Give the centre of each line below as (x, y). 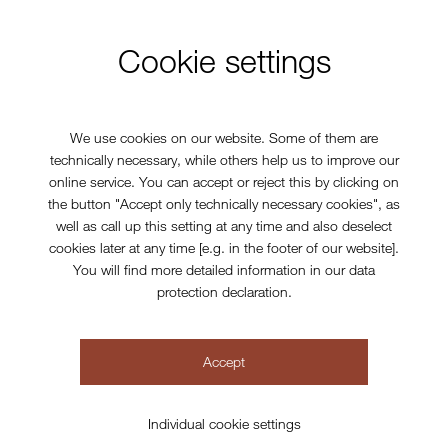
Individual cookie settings (224, 423)
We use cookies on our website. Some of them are (224, 137)
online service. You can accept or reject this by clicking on (224, 181)
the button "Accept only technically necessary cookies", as (224, 203)
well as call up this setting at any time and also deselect (224, 225)
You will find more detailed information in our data (224, 269)
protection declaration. (224, 291)
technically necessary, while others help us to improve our (224, 159)
